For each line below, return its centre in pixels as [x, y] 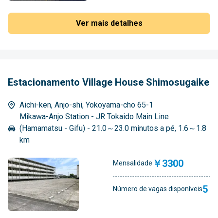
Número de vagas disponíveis [158, 189]
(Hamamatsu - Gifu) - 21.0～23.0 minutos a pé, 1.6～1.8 [113, 128]
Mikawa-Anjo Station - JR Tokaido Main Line [94, 116]
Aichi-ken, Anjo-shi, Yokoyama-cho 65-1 [86, 105]
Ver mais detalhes [109, 23]
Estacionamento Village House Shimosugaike [109, 82]
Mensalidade [133, 163]
